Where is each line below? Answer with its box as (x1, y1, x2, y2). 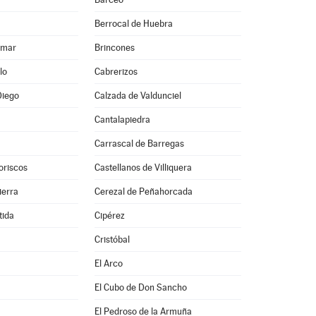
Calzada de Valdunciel (94, 90, 181, 101)
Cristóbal (94, 234, 130, 245)
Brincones (94, 42, 135, 53)
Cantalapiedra (94, 114, 150, 125)
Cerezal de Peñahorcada (94, 186, 193, 197)
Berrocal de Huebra (94, 18, 173, 29)
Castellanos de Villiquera (94, 162, 192, 173)
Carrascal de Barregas (94, 138, 184, 149)
